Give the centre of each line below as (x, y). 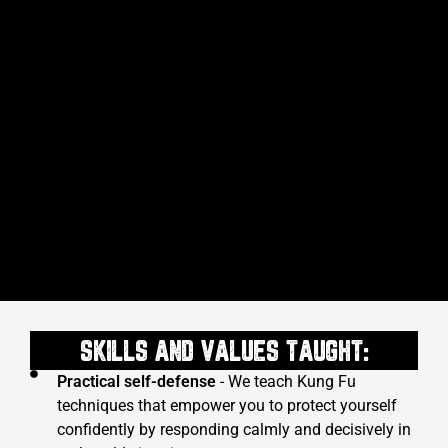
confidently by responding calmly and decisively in (234, 430)
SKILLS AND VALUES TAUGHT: (224, 353)
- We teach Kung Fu (286, 382)
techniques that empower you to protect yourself (227, 406)
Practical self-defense (136, 382)
